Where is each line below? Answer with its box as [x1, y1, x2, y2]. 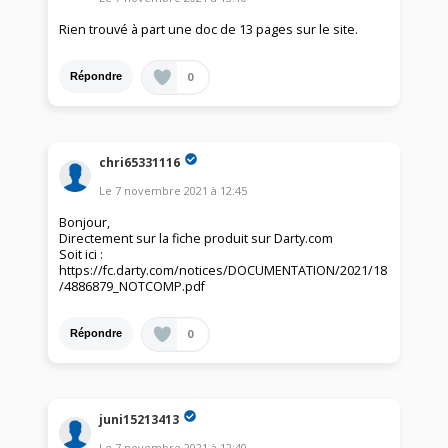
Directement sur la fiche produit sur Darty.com [59, 229, 334, 247]
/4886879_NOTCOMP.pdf [59, 277, 206, 295]
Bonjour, [59, 213, 111, 231]
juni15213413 [99, 410, 180, 428]
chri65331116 [99, 153, 181, 171]
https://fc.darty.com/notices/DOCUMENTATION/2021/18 [59, 261, 388, 279]
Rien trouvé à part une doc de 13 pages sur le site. [59, 20, 359, 38]
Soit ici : [59, 245, 104, 263]
